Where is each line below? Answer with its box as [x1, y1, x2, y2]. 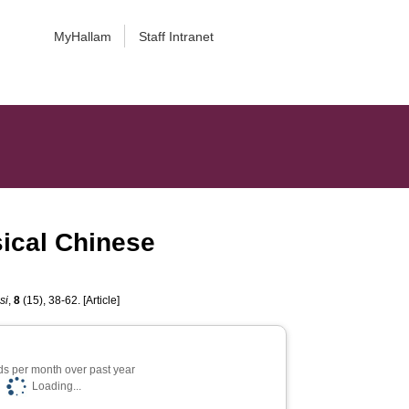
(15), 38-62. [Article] [20, 294, 121, 307]
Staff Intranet [138, 29, 214, 44]
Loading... [31, 380, 81, 393]
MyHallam [53, 29, 111, 44]
